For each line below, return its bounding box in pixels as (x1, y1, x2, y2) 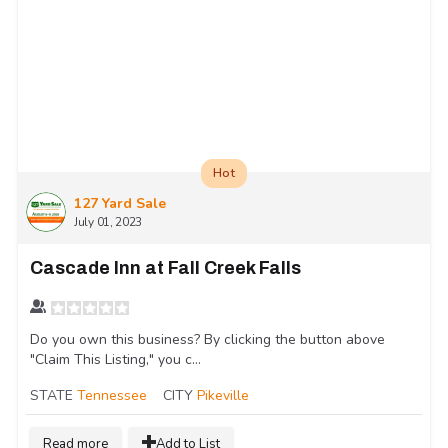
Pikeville (197, 386, 249, 406)
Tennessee (77, 386, 147, 406)
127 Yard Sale (74, 194, 166, 214)
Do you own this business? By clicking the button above (30, 330, 385, 350)
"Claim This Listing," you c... (30, 350, 201, 370)
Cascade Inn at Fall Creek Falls (30, 258, 301, 279)
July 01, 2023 (74, 214, 143, 231)
